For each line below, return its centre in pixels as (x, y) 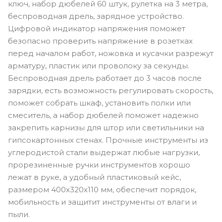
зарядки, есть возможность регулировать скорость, (111, 90)
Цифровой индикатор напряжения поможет (97, 28)
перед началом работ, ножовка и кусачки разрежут (111, 53)
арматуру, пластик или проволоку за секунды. (99, 65)
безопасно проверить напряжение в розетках (100, 41)
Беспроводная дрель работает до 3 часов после (105, 78)
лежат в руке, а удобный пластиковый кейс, (94, 177)
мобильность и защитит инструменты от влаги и (102, 202)
